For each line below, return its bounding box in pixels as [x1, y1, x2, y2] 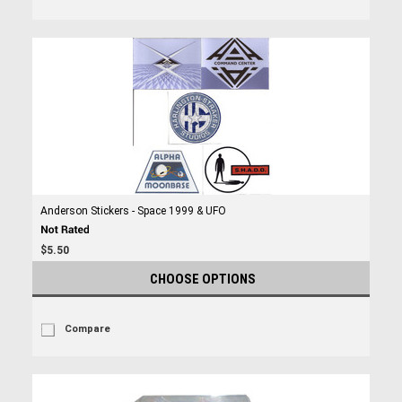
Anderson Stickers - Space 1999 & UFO [39, 205, 226, 217]
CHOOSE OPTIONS [150, 271, 256, 287]
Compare [64, 323, 110, 335]
